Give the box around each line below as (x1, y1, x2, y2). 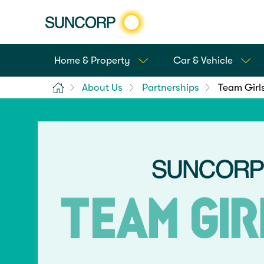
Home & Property (54, 55, 130, 66)
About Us (82, 81, 123, 93)
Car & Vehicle (173, 55, 233, 66)
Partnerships (141, 81, 199, 93)
